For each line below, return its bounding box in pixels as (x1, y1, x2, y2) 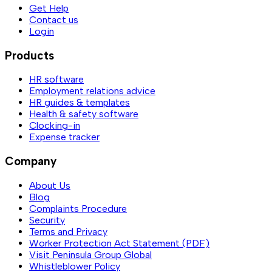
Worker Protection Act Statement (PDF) (29, 237, 209, 249)
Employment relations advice (29, 85, 155, 97)
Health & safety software (29, 108, 138, 120)
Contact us (29, 14, 78, 26)
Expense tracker (29, 131, 100, 143)
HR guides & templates (29, 97, 130, 109)
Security (29, 214, 65, 226)
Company (5, 154, 56, 169)
